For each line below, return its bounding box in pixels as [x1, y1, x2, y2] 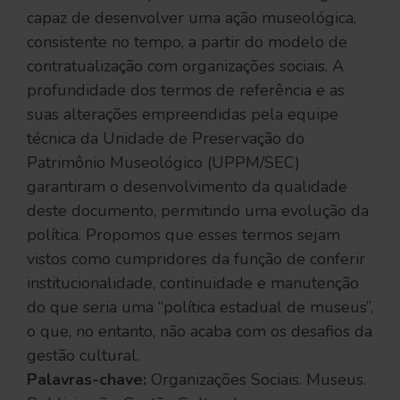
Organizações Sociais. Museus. [146, 369, 366, 390]
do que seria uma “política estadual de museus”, [27, 296, 373, 318]
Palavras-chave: [27, 369, 146, 390]
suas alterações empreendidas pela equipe [27, 104, 338, 125]
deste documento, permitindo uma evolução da [27, 200, 369, 221]
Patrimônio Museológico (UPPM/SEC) [27, 152, 300, 173]
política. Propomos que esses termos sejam [27, 224, 340, 246]
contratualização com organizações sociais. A [27, 55, 344, 77]
